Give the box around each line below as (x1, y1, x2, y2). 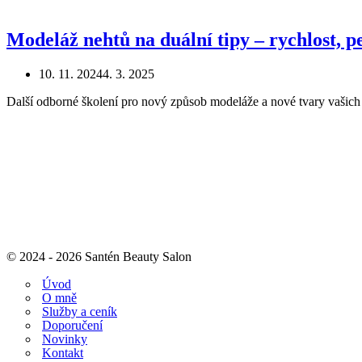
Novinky (42, 332, 87, 347)
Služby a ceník (42, 305, 117, 319)
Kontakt (42, 346, 83, 360)
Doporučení (42, 318, 103, 333)
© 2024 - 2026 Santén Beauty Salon (6, 250, 192, 264)
